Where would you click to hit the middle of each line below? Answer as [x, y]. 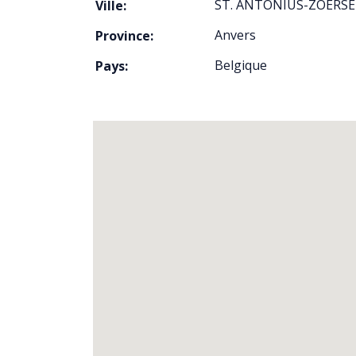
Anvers [235, 35]
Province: [124, 36]
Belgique [241, 65]
